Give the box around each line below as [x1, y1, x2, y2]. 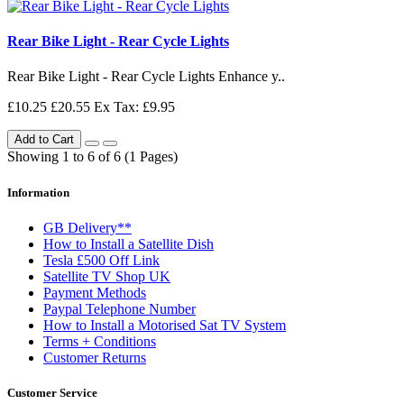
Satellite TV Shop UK [43, 268, 170, 284]
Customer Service [7, 385, 97, 399]
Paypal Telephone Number [43, 300, 196, 317]
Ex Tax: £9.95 [94, 99, 175, 115]
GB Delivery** [43, 219, 132, 235]
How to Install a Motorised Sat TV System [43, 317, 286, 333]
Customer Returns [43, 349, 146, 365]
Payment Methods [43, 284, 146, 300]
